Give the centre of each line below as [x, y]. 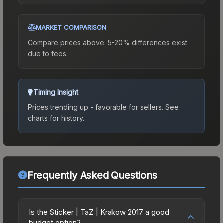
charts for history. [56, 118]
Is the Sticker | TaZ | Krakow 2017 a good [99, 212]
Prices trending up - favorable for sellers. [96, 107]
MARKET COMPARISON [71, 27]
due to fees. [48, 53]
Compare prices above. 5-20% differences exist [108, 42]
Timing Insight [56, 92]
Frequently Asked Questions [92, 175]
